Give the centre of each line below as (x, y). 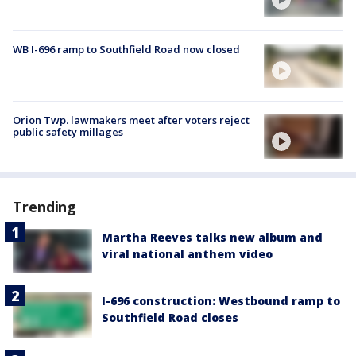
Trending (45, 207)
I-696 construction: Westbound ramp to (221, 301)
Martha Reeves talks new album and (212, 238)
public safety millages (68, 132)
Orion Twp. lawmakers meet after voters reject (131, 120)
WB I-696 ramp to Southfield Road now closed (126, 49)
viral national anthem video (187, 254)
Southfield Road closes (170, 318)
